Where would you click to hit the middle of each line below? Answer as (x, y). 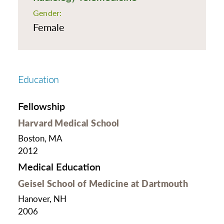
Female (48, 27)
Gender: (47, 12)
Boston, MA (40, 138)
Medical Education (59, 167)
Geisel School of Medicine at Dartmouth (103, 183)
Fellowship (41, 106)
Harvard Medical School (68, 122)
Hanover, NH (42, 198)
